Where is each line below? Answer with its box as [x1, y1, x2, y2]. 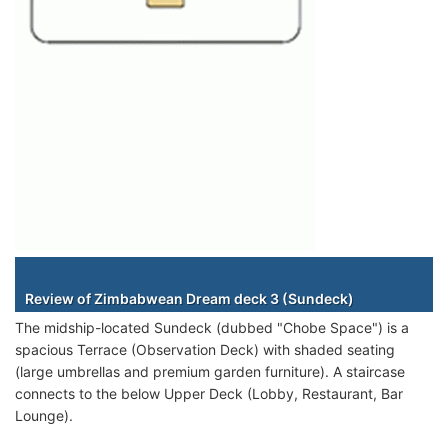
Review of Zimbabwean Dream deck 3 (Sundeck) [25, 289, 354, 307]
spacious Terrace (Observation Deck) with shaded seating [15, 340, 395, 358]
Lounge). [15, 406, 73, 424]
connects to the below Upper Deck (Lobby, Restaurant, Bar [15, 384, 403, 402]
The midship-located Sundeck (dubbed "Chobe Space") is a [15, 318, 409, 336]
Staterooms [193, 262, 270, 279]
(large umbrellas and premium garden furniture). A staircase [15, 362, 405, 380]
